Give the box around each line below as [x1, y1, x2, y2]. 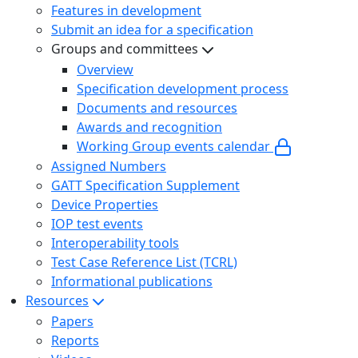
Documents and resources [77, 98, 237, 117]
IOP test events [51, 215, 143, 233]
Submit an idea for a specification [51, 20, 253, 38]
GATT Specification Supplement [51, 177, 240, 195]
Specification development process [77, 79, 288, 97]
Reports [51, 331, 99, 349]
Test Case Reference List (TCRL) [51, 253, 237, 272]
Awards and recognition [77, 117, 222, 136]
